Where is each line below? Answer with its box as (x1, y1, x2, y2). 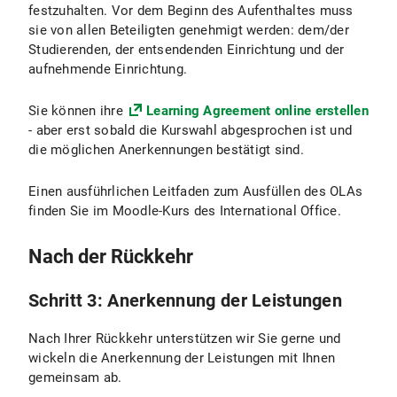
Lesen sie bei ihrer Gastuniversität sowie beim (46, 12, 330, 27)
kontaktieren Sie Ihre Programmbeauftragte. (46, 51, 315, 66)
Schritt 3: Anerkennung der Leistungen (28, 290, 343, 311)
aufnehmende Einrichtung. (28, 61, 187, 77)
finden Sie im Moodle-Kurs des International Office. (28, 203, 341, 219)
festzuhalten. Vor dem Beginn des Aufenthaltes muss (28, 3, 354, 19)
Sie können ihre (28, 103, 127, 119)
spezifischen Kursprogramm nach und (46, 31, 276, 47)
